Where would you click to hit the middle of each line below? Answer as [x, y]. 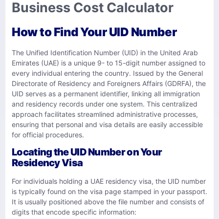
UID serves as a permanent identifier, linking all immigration [106, 93]
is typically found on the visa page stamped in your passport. [109, 192]
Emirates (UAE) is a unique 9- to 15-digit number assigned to [109, 63]
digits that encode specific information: [74, 212]
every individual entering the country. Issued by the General [107, 73]
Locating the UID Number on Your [87, 152]
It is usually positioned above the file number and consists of [108, 202]
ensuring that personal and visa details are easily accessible [107, 124]
